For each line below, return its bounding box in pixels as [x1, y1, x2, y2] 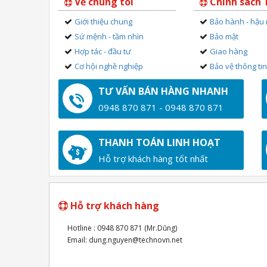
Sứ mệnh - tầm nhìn [74, 31, 144, 42]
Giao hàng [210, 46, 248, 57]
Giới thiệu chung [74, 16, 132, 27]
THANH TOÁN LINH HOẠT [98, 136, 221, 149]
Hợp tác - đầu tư [74, 46, 131, 57]
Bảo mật [210, 31, 239, 42]
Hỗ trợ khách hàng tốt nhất [98, 153, 208, 164]
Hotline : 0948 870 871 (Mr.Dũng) [67, 223, 177, 233]
